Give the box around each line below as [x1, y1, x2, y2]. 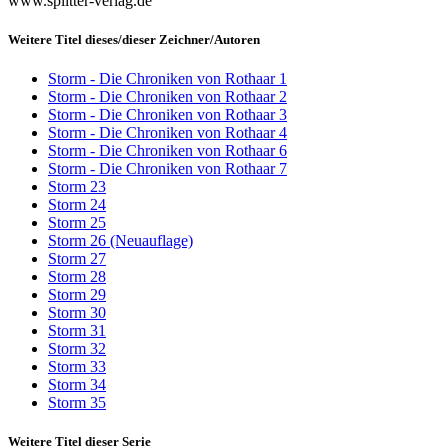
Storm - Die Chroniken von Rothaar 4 [48, 124, 287, 142]
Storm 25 [48, 214, 106, 232]
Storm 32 [48, 340, 106, 358]
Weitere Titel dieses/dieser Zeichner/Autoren [8, 31, 260, 47]
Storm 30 [48, 304, 106, 322]
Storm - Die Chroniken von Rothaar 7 [48, 160, 287, 178]
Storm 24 [48, 196, 106, 214]
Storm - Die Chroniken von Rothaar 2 [48, 88, 287, 106]
